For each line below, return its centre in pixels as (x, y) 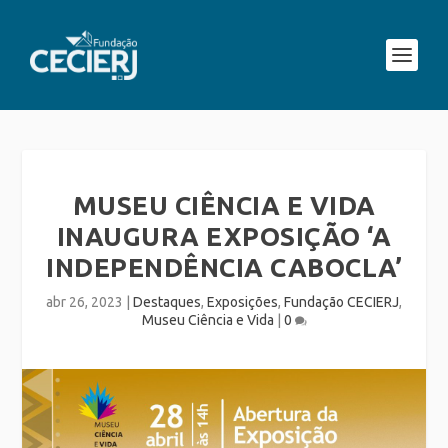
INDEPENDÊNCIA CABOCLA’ (224, 267)
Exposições (242, 302)
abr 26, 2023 (84, 302)
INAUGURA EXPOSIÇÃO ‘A (224, 236)
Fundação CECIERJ (341, 302)
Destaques (167, 302)
